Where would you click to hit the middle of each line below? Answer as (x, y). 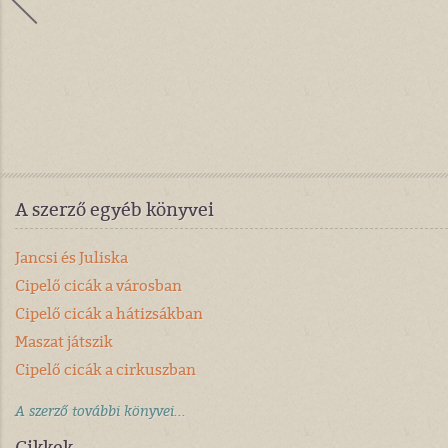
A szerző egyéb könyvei (114, 209)
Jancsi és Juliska (71, 257)
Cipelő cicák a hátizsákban (109, 313)
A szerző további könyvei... (100, 411)
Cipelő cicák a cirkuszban (105, 369)
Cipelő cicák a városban (98, 285)
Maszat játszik (64, 341)
